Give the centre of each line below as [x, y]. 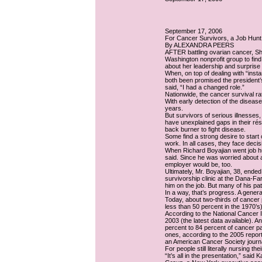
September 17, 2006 [194, 31]
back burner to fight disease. [205, 129]
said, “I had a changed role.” [205, 87]
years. [174, 108]
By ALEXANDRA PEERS [199, 45]
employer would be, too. [199, 164]
